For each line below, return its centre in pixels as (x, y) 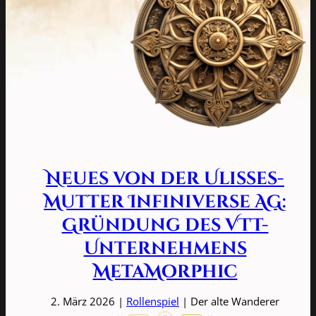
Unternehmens (165, 248)
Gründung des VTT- (165, 225)
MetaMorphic (165, 272)
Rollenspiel (153, 301)
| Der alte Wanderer (229, 301)
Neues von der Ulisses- (165, 178)
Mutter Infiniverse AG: (165, 202)
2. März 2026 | (89, 301)
